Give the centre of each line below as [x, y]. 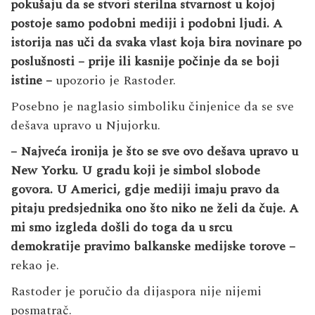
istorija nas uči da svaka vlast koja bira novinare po [156, 42]
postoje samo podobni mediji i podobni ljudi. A [147, 23]
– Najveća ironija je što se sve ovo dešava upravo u [154, 151]
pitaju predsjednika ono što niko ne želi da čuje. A [155, 208]
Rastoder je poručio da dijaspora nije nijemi [136, 291]
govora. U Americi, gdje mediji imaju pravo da [145, 189]
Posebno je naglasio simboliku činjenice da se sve [152, 106]
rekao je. [35, 265]
